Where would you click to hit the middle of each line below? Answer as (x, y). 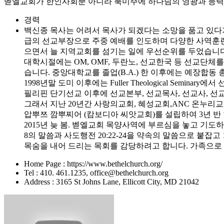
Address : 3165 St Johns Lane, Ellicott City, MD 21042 (111, 182)
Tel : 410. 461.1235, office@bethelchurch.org (96, 173)
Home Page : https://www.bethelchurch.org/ (93, 164)
